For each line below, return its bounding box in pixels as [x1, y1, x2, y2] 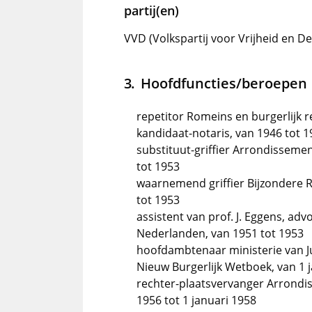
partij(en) [124, 2, 179, 19]
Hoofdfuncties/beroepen [140, 73, 307, 93]
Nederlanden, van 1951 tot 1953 [136, 226, 304, 241]
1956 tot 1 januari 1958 [136, 292, 256, 308]
